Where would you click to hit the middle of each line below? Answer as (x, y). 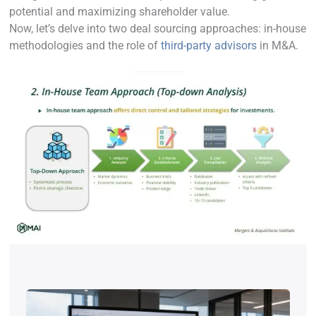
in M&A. (278, 46)
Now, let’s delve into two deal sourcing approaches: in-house (158, 29)
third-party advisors (209, 46)
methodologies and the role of (85, 46)
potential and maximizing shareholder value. (120, 12)
